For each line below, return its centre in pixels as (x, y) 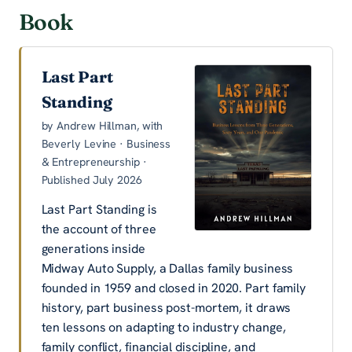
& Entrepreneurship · (94, 162)
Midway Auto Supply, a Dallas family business (167, 269)
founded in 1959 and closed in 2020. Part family (174, 288)
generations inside (93, 249)
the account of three (99, 229)
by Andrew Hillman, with (102, 126)
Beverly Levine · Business (106, 144)
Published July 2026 (92, 180)
